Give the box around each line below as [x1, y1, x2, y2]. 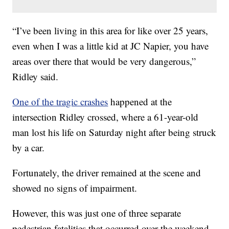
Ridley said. [12, 70, 59, 83]
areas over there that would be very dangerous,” [12, 54, 196, 67]
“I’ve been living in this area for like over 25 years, [12, 24, 209, 37]
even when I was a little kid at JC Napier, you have [12, 39, 209, 52]
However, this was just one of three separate [12, 206, 181, 219]
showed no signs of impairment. [12, 181, 138, 194]
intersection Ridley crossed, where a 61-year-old [12, 110, 199, 123]
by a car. [12, 141, 45, 154]
